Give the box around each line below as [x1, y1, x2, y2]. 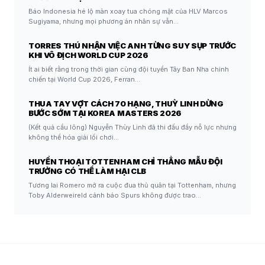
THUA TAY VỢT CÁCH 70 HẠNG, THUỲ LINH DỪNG [28, 99, 224, 109]
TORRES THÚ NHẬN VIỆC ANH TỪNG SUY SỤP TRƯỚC [28, 41, 237, 51]
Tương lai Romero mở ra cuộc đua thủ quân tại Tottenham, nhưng [28, 181, 236, 190]
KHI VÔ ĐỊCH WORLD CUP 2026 [28, 50, 148, 60]
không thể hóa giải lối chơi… [28, 133, 119, 142]
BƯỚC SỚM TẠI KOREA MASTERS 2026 [28, 108, 182, 118]
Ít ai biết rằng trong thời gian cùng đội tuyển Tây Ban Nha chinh [28, 65, 229, 74]
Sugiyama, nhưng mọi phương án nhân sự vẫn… [28, 17, 179, 26]
